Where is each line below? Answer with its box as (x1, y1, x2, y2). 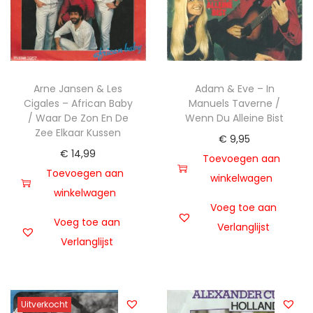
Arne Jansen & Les (34, 81, 123, 96)
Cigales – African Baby (23, 96, 133, 110)
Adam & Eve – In (194, 81, 275, 96)
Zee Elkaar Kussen (35, 125, 122, 140)
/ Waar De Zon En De (27, 110, 129, 125)
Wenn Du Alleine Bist (185, 110, 284, 125)
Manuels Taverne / (189, 96, 281, 110)
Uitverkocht (21, 298, 68, 310)
